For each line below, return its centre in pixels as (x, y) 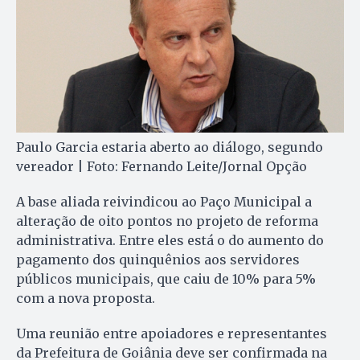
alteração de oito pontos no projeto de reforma (167, 221)
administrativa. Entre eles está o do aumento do (170, 241)
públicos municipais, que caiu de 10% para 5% (166, 279)
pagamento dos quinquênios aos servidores (158, 260)
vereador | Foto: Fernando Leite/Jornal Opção (162, 167)
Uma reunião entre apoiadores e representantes (172, 334)
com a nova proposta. (86, 299)
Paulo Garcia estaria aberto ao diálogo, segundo (170, 147)
